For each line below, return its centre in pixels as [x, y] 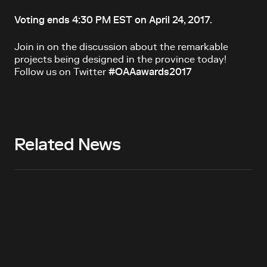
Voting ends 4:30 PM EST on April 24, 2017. [113, 20]
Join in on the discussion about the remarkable [121, 47]
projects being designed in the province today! [120, 59]
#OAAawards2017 [150, 72]
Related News [68, 145]
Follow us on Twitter [61, 72]
